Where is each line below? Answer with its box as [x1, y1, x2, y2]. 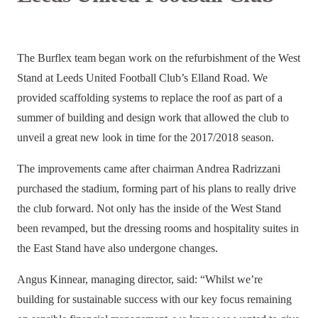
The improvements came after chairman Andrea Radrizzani [17, 163, 280, 175]
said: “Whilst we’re [177, 273, 263, 286]
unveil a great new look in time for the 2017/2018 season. [17, 131, 274, 144]
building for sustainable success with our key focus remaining [17, 293, 292, 306]
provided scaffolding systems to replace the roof [17, 92, 231, 104]
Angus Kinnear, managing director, [17, 273, 174, 286]
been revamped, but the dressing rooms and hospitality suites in [17, 222, 299, 235]
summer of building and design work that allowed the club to [17, 111, 289, 124]
